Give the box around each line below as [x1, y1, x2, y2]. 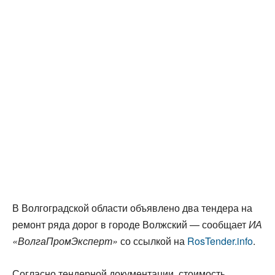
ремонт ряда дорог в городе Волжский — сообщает [12, 217, 249, 231]
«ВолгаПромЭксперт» [12, 234, 118, 248]
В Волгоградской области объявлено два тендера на [12, 201, 252, 215]
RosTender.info [187, 234, 253, 248]
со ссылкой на [118, 234, 187, 248]
